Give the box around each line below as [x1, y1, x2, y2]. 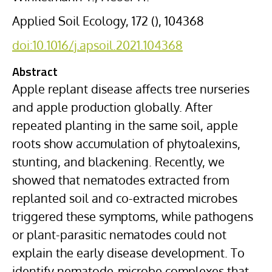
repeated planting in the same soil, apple [12, 117, 238, 133]
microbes [188, 190, 237, 206]
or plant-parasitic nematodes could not [12, 226, 226, 242]
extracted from [145, 172, 229, 188]
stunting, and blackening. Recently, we [12, 154, 225, 169]
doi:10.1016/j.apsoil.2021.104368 [12, 37, 183, 53]
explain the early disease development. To [12, 245, 245, 260]
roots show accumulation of [12, 135, 167, 151]
